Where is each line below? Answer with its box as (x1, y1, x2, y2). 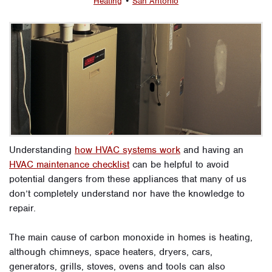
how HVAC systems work (75, 144, 180, 157)
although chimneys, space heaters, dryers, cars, (9, 246, 212, 259)
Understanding (9, 144, 75, 157)
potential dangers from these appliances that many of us (9, 173, 246, 186)
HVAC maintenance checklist (9, 158, 129, 171)
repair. (9, 202, 36, 215)
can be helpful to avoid (129, 158, 229, 171)
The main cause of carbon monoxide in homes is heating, (9, 231, 253, 244)
